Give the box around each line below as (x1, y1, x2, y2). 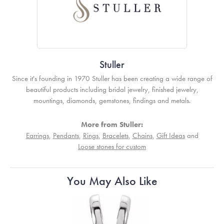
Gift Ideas (156, 130, 185, 140)
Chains (132, 130, 152, 140)
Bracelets (102, 130, 128, 140)
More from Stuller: (81, 119, 143, 129)
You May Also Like (66, 172, 157, 188)
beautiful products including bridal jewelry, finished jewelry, (25, 84, 198, 94)
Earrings (25, 130, 49, 140)
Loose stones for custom (78, 141, 146, 151)
